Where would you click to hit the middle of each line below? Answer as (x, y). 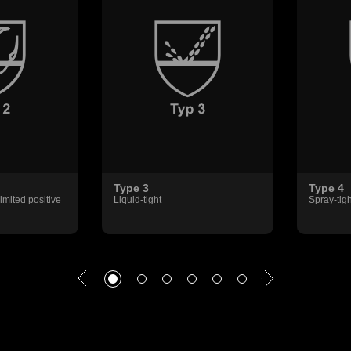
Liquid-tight (138, 200)
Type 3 (131, 188)
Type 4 (326, 188)
